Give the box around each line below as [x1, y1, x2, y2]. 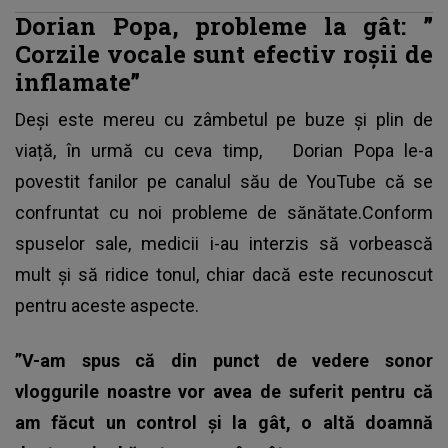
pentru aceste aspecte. [15, 295, 199, 317]
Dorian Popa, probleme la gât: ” [15, 10, 433, 42]
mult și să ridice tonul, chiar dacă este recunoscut [15, 264, 433, 286]
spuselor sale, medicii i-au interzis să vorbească [15, 233, 433, 255]
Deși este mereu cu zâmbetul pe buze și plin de [15, 109, 433, 131]
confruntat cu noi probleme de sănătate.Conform [15, 202, 433, 224]
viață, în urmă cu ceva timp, [15, 140, 283, 162]
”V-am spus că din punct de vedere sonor [15, 350, 433, 372]
